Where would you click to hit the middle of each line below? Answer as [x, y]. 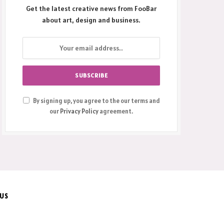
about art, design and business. [91, 20]
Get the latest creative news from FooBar [91, 9]
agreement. [116, 111]
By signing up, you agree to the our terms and [96, 101]
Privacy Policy [79, 111]
